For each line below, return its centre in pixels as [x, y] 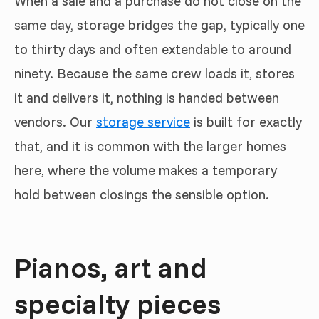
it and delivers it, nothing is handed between [147, 98]
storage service [143, 122]
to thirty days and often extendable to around [153, 49]
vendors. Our [55, 122]
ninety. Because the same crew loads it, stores [155, 74]
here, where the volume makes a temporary [146, 171]
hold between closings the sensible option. [142, 195]
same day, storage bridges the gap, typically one [159, 25]
